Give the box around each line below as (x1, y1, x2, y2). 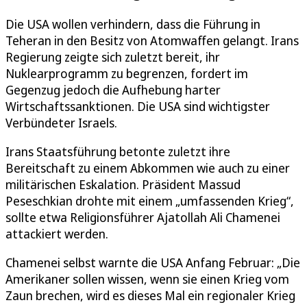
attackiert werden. (5, 225, 108, 242)
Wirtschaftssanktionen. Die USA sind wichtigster (5, 97, 270, 114)
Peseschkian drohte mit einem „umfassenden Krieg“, (5, 192, 294, 209)
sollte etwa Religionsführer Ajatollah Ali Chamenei (5, 208, 280, 225)
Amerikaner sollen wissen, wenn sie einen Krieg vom (5, 270, 289, 287)
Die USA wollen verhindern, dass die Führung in (5, 15, 260, 32)
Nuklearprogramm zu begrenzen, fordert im (5, 64, 248, 82)
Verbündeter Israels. (5, 114, 117, 131)
